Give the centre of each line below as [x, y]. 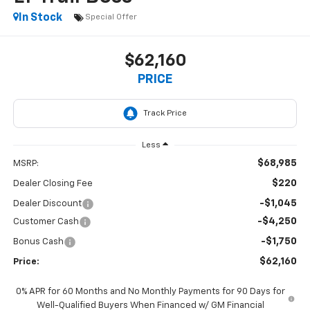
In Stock [40, 18]
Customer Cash [46, 222]
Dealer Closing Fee [53, 184]
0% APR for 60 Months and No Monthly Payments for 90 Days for [151, 292]
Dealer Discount [47, 204]
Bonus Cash [38, 242]
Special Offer [111, 18]
